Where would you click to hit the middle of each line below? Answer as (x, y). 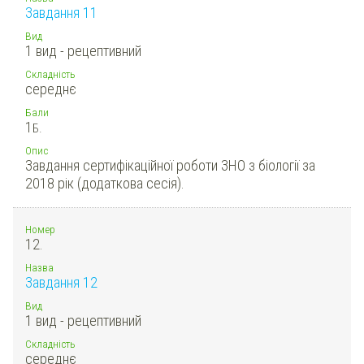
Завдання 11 (61, 12)
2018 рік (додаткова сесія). (105, 183)
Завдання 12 (61, 282)
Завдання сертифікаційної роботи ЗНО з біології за (170, 165)
